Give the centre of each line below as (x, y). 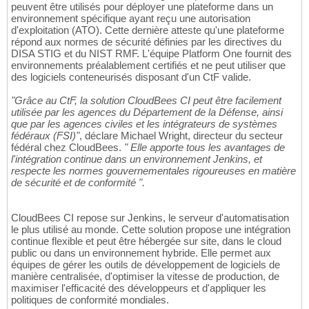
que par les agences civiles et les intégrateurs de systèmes (144, 124)
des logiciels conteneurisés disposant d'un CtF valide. (131, 77)
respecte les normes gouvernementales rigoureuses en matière (153, 171)
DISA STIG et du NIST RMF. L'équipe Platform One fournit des (151, 54)
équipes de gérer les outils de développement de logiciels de (146, 265)
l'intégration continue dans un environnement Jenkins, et (137, 159)
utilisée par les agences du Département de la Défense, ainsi (147, 112)
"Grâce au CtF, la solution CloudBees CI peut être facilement (146, 101)
